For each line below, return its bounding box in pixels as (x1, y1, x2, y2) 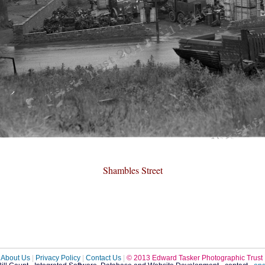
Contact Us (86, 254, 121, 262)
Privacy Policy (35, 254, 80, 262)
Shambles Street (103, 164, 163, 176)
